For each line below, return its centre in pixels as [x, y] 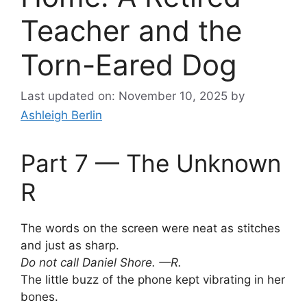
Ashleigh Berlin [61, 115]
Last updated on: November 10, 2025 [124, 96]
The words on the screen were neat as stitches [150, 229]
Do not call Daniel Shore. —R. [101, 263]
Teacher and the [131, 30]
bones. [39, 297]
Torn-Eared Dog [129, 64]
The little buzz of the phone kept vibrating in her [153, 280]
